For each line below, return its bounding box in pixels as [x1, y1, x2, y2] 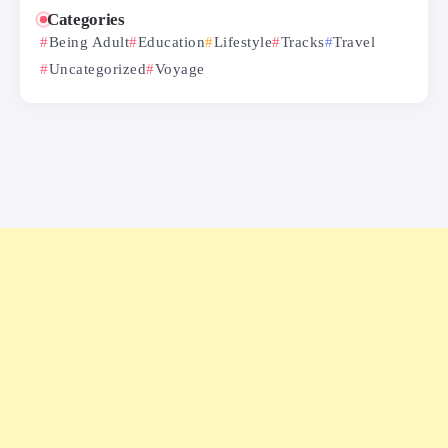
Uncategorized [48, 60, 146, 77]
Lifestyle [213, 33, 272, 50]
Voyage [154, 60, 205, 77]
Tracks [280, 33, 325, 50]
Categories [47, 9, 125, 29]
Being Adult [48, 33, 129, 50]
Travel [333, 33, 375, 50]
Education [137, 33, 205, 50]
